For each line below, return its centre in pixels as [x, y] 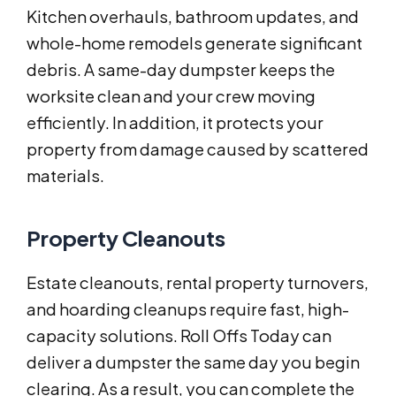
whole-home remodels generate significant [194, 42]
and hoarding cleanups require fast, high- [188, 308]
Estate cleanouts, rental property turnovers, [198, 282]
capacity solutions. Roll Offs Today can [179, 335]
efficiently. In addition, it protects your [175, 122]
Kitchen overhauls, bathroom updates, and [193, 16]
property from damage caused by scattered [198, 148]
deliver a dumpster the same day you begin [193, 362]
